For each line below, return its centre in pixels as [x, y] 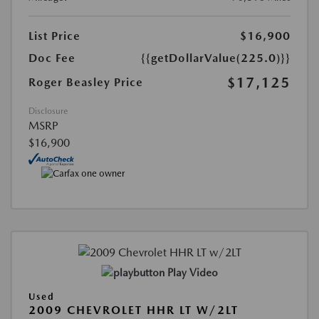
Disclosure [48, 111]
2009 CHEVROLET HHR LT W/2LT [134, 310]
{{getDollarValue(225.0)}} [216, 58]
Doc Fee [52, 58]
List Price [54, 36]
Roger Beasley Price [86, 82]
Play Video [192, 272]
